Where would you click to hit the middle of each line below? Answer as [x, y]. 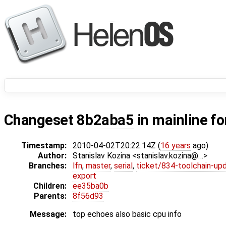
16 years [176, 146]
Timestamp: [44, 146]
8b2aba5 [105, 120]
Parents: [50, 196]
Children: [50, 186]
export [84, 176]
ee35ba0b [91, 186]
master [98, 166]
